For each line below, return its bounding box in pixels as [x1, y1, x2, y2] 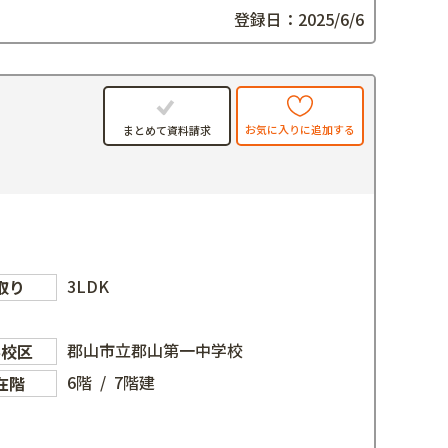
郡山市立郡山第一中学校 [67, 337, 244, 362]
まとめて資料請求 [123, 121, 211, 138]
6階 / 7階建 [67, 369, 156, 394]
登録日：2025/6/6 [234, 6, 364, 31]
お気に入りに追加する [245, 121, 355, 138]
